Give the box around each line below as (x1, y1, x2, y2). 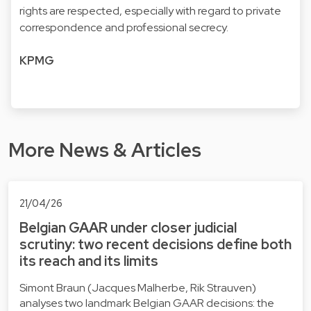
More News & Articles (8, 136, 201, 163)
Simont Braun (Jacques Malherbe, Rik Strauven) (19, 280, 256, 296)
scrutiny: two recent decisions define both (19, 235, 292, 254)
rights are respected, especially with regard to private (19, 3, 281, 18)
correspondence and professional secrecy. (19, 19, 228, 35)
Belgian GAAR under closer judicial (19, 219, 237, 237)
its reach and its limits (19, 252, 158, 271)
